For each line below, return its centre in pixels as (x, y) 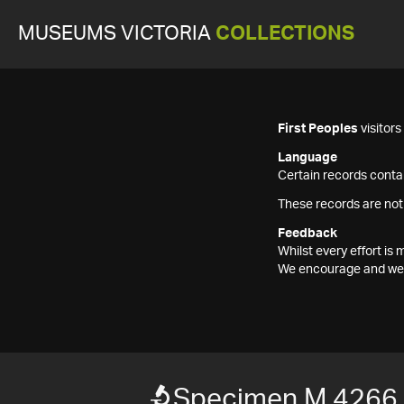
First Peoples (318, 129)
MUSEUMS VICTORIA (117, 34)
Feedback (308, 234)
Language (308, 158)
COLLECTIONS (285, 34)
